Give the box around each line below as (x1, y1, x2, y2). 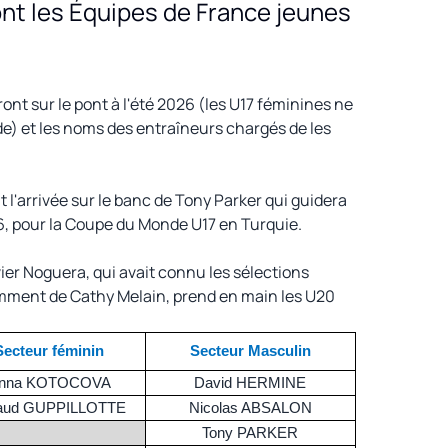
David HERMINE (194, 373, 306, 391)
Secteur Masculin (189, 341, 311, 359)
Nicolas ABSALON (188, 398, 312, 416)
